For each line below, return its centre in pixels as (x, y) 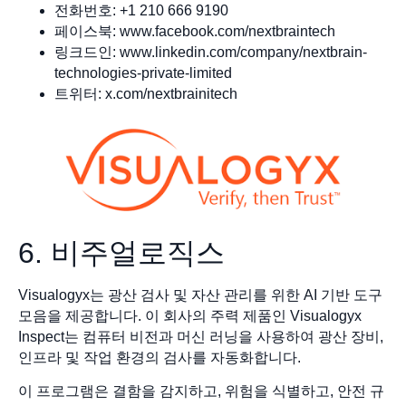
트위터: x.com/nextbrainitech (146, 94)
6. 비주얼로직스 (121, 252)
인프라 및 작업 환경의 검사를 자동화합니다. (161, 357)
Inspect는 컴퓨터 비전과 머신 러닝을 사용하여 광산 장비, (201, 336)
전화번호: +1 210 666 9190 (141, 11)
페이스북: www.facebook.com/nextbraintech (195, 32)
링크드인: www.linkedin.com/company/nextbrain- (211, 53)
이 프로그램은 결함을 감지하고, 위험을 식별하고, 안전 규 (201, 391)
